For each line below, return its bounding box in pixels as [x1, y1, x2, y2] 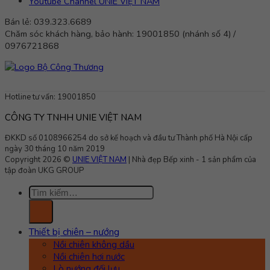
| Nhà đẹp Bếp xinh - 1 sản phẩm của [127, 154, 256, 165]
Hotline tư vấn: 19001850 [5, 91, 96, 102]
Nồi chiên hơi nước [53, 250, 125, 263]
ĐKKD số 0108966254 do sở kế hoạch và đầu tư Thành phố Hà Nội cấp [5, 132, 253, 143]
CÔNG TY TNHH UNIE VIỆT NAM [5, 111, 142, 124]
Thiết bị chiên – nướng [29, 225, 119, 239]
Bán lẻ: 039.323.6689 [5, 16, 92, 28]
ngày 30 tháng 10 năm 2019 [5, 143, 105, 154]
